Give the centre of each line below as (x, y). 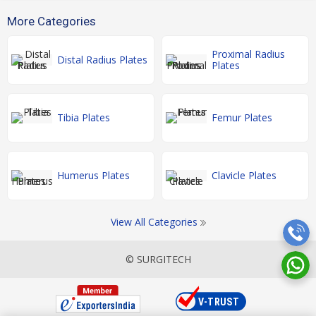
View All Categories (155, 222)
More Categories (51, 21)
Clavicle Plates (244, 175)
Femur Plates (242, 117)
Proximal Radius (248, 54)
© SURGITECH (158, 259)
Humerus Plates (93, 175)
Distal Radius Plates (102, 60)
